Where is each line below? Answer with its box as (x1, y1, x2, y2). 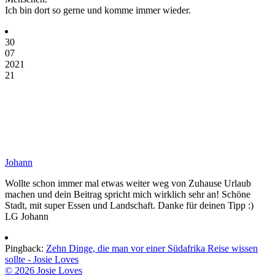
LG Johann (5, 211, 48, 222)
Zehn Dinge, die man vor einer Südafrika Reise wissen (46, 242, 258, 254)
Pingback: (5, 242, 46, 254)
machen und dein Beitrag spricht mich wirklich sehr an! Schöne (5, 188, 250, 199)
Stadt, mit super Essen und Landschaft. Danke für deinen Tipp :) (5, 199, 254, 211)
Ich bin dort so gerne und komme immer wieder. (5, 4, 191, 15)
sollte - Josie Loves (5, 254, 79, 265)
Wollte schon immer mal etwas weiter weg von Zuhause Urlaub (5, 177, 251, 188)
